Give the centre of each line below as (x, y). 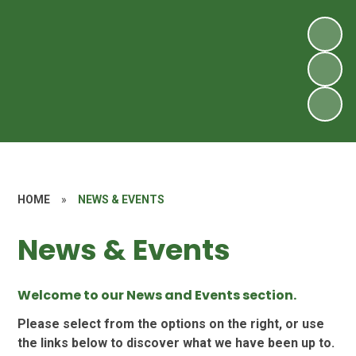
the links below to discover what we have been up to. (176, 343)
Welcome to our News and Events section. (157, 296)
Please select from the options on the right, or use (171, 324)
